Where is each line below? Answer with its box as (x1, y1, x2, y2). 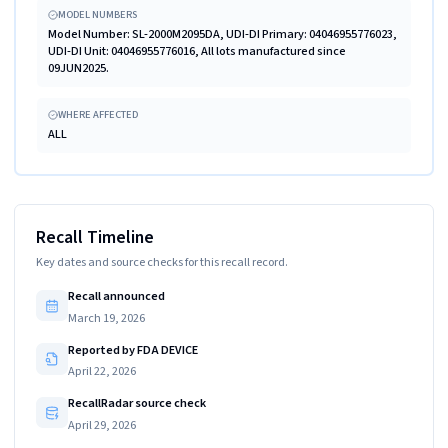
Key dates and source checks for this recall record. (36, 252, 288, 271)
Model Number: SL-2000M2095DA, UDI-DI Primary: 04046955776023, (47, 24, 397, 43)
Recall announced (67, 287, 165, 305)
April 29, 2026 (67, 415, 136, 434)
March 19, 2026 (67, 308, 145, 327)
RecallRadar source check (67, 394, 206, 412)
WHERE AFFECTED (58, 107, 138, 122)
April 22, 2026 (67, 362, 136, 380)
